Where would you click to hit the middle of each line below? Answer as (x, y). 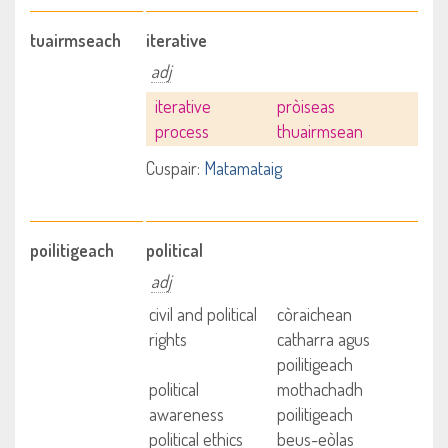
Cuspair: (173, 168)
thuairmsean (319, 131)
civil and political (203, 314)
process (181, 131)
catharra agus (323, 339)
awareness (187, 414)
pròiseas (305, 106)
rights (168, 339)
